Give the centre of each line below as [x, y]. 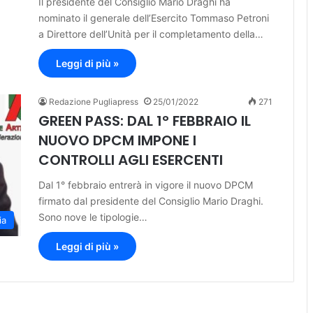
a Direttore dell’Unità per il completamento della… [151, 34]
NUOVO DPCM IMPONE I [117, 141]
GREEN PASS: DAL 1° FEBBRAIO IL [145, 121]
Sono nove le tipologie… [93, 217]
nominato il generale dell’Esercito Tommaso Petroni [154, 18]
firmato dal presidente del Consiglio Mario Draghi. [151, 201]
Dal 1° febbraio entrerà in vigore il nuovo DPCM [146, 185]
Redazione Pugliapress [94, 102]
